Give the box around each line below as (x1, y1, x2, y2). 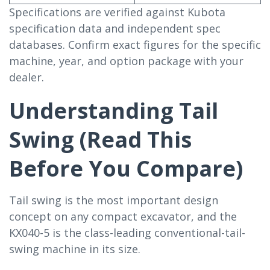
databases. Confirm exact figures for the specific (9, 37, 261, 52)
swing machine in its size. (9, 241, 140, 256)
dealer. (9, 69, 44, 84)
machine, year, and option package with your (9, 53, 243, 68)
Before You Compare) (9, 153, 243, 183)
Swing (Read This (9, 124, 192, 154)
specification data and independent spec (9, 20, 221, 36)
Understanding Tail (9, 95, 218, 125)
